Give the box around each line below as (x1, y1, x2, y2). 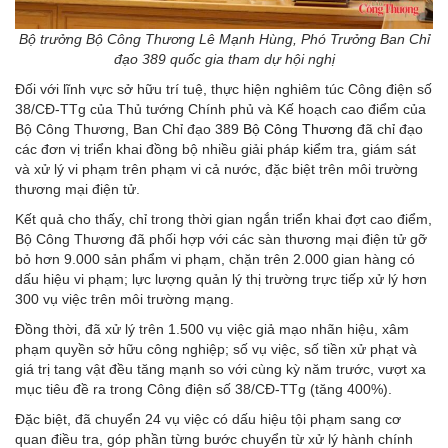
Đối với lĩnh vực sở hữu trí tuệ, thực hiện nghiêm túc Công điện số (15, 80, 432, 97)
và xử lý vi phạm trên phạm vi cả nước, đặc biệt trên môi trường (15, 160, 418, 177)
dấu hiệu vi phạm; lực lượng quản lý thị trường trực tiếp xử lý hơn (15, 270, 427, 287)
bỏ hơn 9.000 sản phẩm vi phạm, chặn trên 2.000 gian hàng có (15, 250, 415, 267)
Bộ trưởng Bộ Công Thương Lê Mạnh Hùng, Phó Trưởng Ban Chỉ (18, 30, 430, 47)
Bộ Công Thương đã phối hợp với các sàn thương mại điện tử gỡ (15, 230, 427, 247)
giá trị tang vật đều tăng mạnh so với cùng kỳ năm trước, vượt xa (15, 360, 426, 377)
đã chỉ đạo (353, 120, 423, 137)
